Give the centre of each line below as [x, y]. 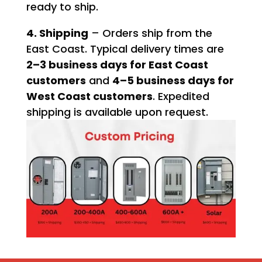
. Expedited [181, 96]
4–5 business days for [173, 80]
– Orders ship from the [150, 33]
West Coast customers [89, 96]
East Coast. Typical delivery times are [125, 49]
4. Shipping [57, 33]
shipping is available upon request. [117, 112]
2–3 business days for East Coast [117, 64]
